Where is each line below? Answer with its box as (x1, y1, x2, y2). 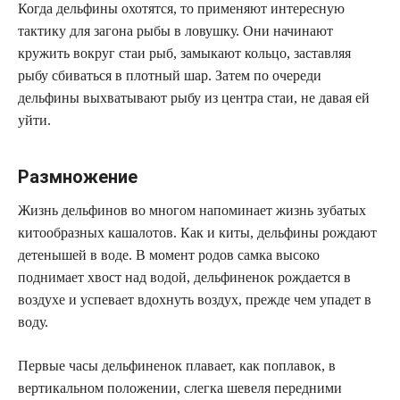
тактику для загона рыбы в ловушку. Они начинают (18, 22, 333, 38)
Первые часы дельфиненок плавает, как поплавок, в (18, 357, 336, 373)
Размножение (18, 165, 137, 187)
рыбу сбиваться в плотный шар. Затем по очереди (18, 67, 321, 83)
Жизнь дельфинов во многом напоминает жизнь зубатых (18, 202, 366, 218)
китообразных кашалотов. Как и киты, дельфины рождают (18, 224, 377, 240)
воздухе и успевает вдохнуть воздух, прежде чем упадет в (18, 291, 371, 307)
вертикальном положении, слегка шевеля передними (18, 379, 342, 396)
